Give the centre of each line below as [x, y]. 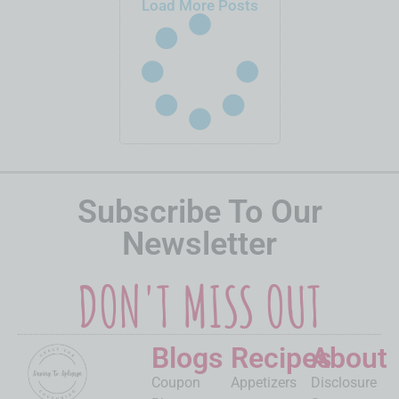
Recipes [281, 358]
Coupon [176, 382]
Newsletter [199, 244]
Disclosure [343, 382]
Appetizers [264, 382]
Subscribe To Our [199, 212]
